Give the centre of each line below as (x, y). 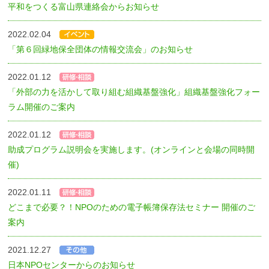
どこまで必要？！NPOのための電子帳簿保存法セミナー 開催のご (132, 207)
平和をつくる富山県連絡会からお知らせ (84, 6)
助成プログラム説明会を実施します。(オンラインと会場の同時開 (131, 149)
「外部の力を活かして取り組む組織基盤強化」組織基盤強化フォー (134, 92)
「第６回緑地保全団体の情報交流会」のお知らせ (101, 49)
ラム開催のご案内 (42, 107)
